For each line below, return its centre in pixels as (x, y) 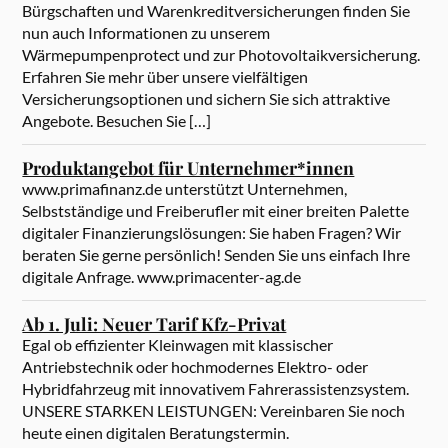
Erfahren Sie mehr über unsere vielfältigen (165, 77)
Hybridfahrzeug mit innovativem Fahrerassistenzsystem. (216, 389)
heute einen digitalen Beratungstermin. (156, 433)
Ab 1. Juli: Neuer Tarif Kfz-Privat (154, 324)
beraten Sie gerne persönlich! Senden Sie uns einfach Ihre (216, 255)
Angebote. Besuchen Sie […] (117, 121)
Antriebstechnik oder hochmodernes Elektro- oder (195, 367)
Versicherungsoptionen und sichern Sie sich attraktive (206, 99)
